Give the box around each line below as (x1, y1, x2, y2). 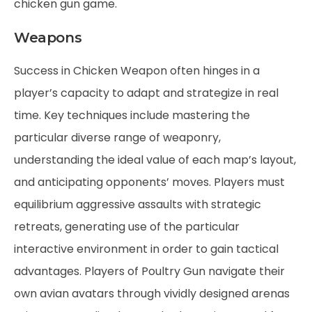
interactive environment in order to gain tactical (14, 241, 279, 257)
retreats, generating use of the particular (14, 219, 240, 235)
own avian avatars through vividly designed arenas (14, 286, 290, 302)
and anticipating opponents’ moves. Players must (14, 174, 285, 190)
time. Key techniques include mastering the (14, 107, 250, 123)
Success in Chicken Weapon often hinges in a (14, 63, 260, 79)
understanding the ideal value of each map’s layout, (14, 152, 296, 168)
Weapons (14, 29, 82, 46)
